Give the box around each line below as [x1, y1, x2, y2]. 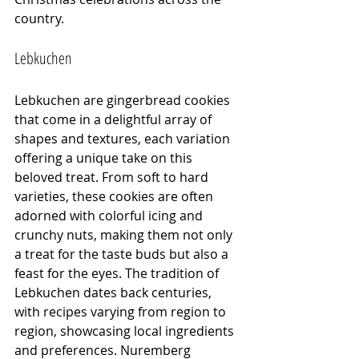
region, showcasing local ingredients [14, 321, 237, 340]
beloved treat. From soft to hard [14, 167, 212, 186]
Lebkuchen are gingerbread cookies [14, 91, 233, 109]
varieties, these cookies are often [14, 187, 216, 205]
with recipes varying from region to [14, 302, 229, 321]
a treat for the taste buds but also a [14, 244, 232, 263]
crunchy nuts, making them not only [14, 225, 236, 244]
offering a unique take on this [14, 148, 196, 167]
